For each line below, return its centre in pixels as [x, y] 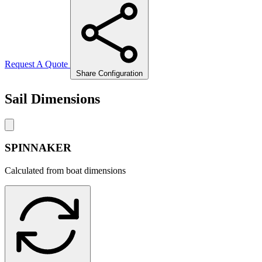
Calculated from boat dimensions [65, 170]
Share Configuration [109, 73]
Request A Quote [37, 64]
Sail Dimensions [52, 99]
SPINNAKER [38, 148]
